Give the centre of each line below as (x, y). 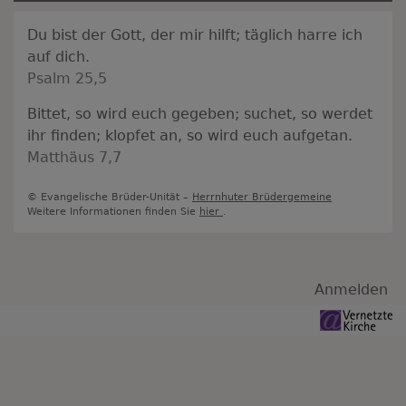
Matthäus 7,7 (74, 157)
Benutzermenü (120, 290)
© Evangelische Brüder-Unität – (110, 197)
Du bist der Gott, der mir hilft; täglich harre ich (195, 34)
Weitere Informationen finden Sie (113, 211)
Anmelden (351, 289)
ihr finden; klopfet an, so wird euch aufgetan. (190, 135)
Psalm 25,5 (67, 78)
